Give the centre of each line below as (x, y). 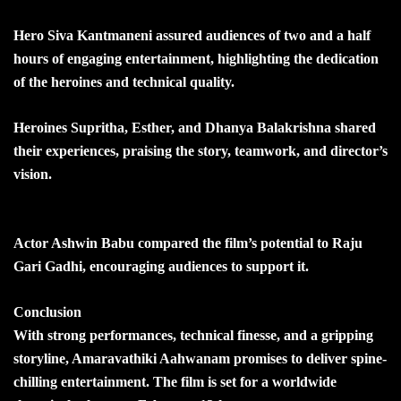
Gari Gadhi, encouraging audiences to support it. (161, 266)
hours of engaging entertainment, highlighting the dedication (196, 58)
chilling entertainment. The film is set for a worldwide (175, 381)
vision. (33, 174)
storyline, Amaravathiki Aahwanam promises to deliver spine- (200, 358)
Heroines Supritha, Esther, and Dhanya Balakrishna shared (195, 127)
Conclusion (47, 311)
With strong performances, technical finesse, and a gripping (193, 335)
